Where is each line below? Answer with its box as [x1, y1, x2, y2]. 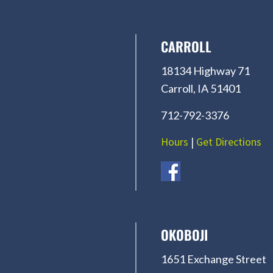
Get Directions [196, 134, 261, 149]
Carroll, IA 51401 [161, 81, 241, 95]
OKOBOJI [161, 224, 208, 244]
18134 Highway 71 [161, 63, 250, 77]
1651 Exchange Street [161, 252, 266, 266]
